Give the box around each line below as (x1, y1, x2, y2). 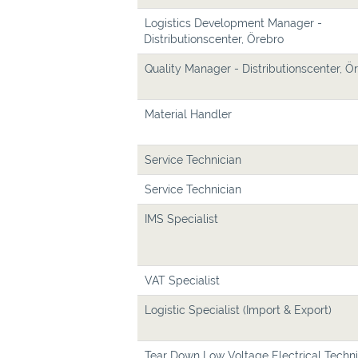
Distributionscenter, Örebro (144, 33, 284, 46)
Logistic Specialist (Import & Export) (145, 304, 332, 316)
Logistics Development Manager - (145, 17, 322, 30)
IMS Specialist (145, 213, 218, 225)
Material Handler (145, 108, 232, 121)
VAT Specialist (145, 274, 220, 287)
